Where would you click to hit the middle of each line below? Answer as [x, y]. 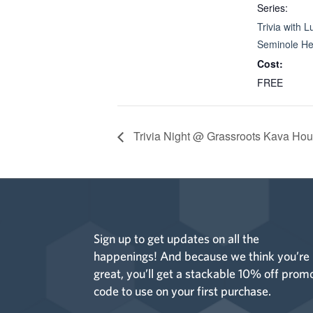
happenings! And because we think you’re [202, 256]
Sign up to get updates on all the [177, 239]
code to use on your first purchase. [183, 291]
